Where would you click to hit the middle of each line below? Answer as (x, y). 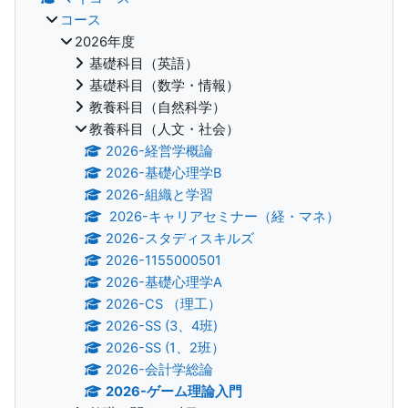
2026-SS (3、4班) (162, 326)
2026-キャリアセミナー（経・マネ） (223, 216)
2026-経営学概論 (160, 151)
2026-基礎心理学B (164, 173)
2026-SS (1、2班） (166, 347)
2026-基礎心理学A (164, 282)
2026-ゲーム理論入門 (174, 391)
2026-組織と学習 (160, 194)
